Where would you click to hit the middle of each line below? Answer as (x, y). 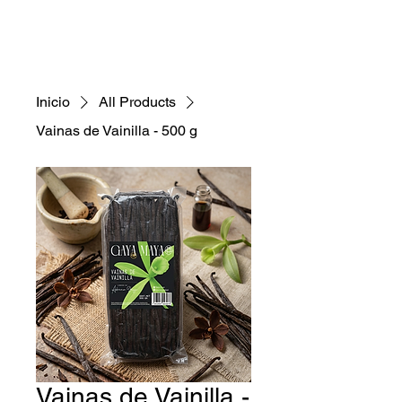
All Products (137, 102)
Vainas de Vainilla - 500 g (117, 131)
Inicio (53, 102)
